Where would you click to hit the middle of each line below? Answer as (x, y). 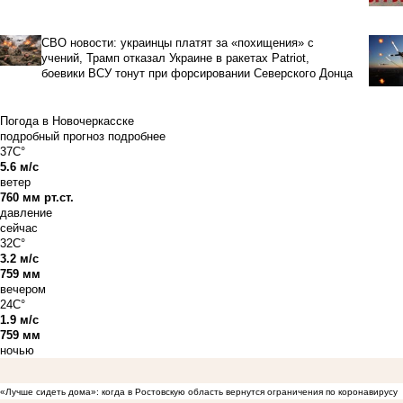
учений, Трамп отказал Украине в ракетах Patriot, (175, 58)
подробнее (137, 136)
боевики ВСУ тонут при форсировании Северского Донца (197, 73)
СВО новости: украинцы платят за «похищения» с (177, 42)
